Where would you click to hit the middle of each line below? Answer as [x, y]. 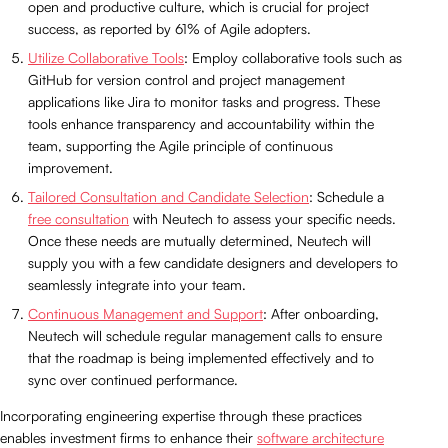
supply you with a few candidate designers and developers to [213, 263]
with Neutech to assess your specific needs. [262, 219]
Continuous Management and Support [145, 314]
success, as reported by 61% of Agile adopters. [169, 29]
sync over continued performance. [133, 380]
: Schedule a [346, 197]
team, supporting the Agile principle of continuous [180, 146]
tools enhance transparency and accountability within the [201, 124]
